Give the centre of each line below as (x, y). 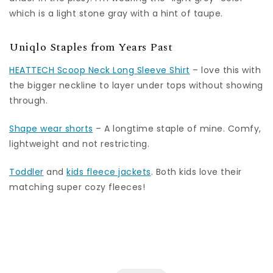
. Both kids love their (196, 172)
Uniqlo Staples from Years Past (91, 47)
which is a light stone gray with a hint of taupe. (117, 13)
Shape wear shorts (51, 129)
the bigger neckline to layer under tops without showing (136, 85)
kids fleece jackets (109, 172)
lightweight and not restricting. (79, 144)
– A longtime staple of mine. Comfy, (177, 129)
